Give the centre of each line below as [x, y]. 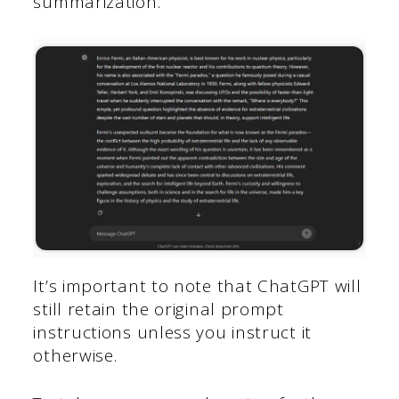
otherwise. [75, 355]
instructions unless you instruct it [172, 332]
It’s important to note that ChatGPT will [197, 285]
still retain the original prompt [159, 309]
